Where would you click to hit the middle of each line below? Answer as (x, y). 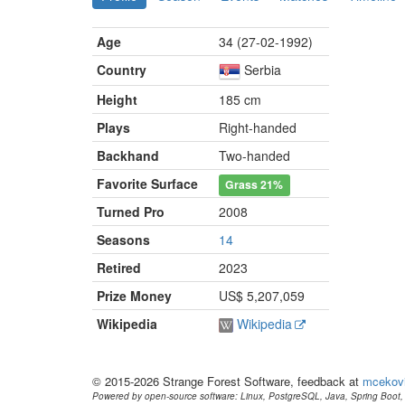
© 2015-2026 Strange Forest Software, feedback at (227, 381)
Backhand (128, 155)
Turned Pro (131, 212)
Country (122, 70)
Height (117, 99)
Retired (119, 268)
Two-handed (254, 155)
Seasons (123, 240)
